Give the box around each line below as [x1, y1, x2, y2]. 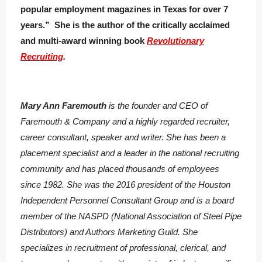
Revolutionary [147, 36, 204, 46]
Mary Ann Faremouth [20, 101, 109, 111]
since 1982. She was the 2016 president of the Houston [20, 180, 230, 190]
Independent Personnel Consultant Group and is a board [20, 195, 234, 206]
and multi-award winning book [20, 36, 147, 46]
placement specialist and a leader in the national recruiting [20, 148, 239, 158]
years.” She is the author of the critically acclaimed [20, 20, 230, 30]
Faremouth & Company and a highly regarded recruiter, [20, 116, 230, 127]
